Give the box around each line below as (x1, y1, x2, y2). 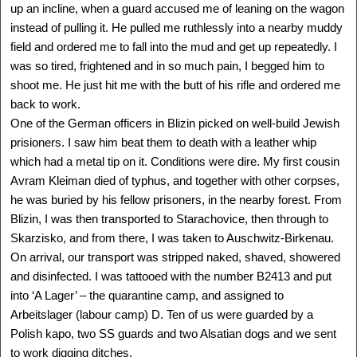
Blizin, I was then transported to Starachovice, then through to (10, 212, 328, 226)
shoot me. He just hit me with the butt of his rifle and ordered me (10, 78, 340, 92)
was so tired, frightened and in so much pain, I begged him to (10, 59, 324, 73)
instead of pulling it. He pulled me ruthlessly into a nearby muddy (10, 21, 343, 34)
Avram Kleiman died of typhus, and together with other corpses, (10, 174, 339, 187)
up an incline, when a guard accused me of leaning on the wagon (10, 2, 344, 15)
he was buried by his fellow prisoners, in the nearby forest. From (10, 193, 342, 206)
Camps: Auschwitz (126, 339, 231, 353)
